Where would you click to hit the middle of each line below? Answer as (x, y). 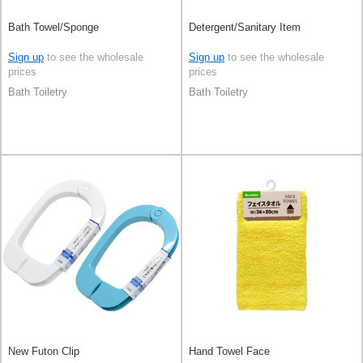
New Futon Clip (44, 352)
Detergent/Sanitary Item (245, 27)
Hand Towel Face (229, 352)
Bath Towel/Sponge (53, 27)
